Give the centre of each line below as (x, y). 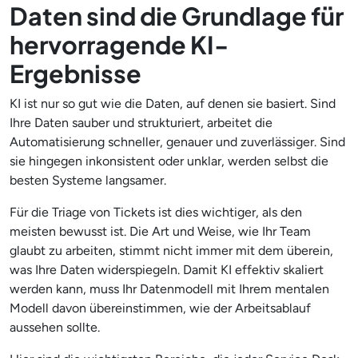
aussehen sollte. (55, 327)
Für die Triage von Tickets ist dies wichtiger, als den (156, 212)
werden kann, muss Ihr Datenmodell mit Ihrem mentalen (169, 288)
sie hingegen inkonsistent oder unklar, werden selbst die (169, 161)
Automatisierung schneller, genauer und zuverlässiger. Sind (177, 141)
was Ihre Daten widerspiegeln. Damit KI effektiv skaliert (167, 269)
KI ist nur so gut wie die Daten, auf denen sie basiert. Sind (173, 103)
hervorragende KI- (119, 44)
